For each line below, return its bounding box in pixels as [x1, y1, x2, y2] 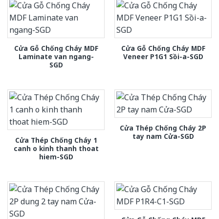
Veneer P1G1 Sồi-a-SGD [123, 51, 203, 61]
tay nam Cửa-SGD [132, 131, 194, 141]
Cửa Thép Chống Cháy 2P [120, 123, 206, 133]
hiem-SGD [39, 152, 73, 162]
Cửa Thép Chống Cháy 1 [15, 135, 97, 145]
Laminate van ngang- [18, 51, 94, 61]
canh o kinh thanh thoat [13, 144, 99, 153]
